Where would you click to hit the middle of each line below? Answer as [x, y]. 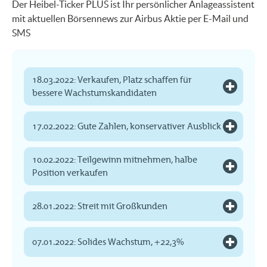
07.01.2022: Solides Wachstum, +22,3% [108, 242]
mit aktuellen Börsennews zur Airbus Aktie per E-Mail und [130, 18]
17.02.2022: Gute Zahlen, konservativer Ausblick [127, 126]
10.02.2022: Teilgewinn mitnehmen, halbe [115, 159]
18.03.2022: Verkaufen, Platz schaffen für [112, 80]
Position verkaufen [71, 173]
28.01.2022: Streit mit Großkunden [100, 206]
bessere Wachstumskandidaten [95, 93]
